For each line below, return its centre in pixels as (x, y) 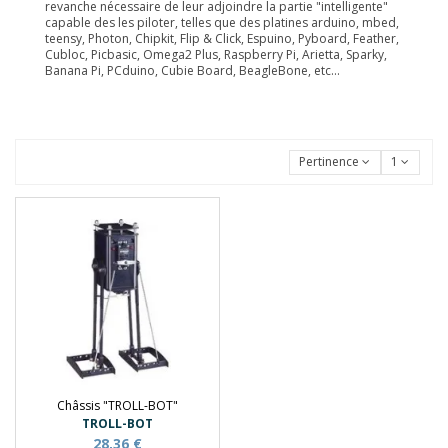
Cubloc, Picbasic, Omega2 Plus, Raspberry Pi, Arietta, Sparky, (216, 55)
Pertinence (329, 162)
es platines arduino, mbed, (323, 23)
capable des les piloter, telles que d (146, 23)
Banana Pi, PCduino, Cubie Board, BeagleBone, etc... (192, 71)
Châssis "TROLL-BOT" (117, 406)
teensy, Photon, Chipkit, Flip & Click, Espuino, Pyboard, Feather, (222, 39)
